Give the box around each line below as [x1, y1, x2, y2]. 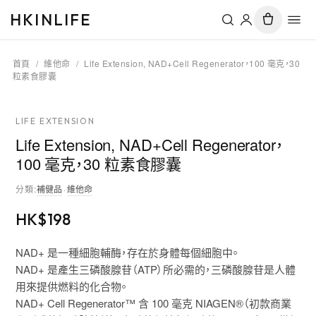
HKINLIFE [10, 10, 92, 30]
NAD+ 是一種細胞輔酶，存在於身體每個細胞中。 [15, 245, 238, 260]
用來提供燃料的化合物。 [15, 279, 127, 293]
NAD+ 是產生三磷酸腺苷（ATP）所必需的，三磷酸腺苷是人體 [15, 262, 296, 276]
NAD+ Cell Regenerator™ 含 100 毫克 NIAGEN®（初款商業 [15, 296, 291, 310]
